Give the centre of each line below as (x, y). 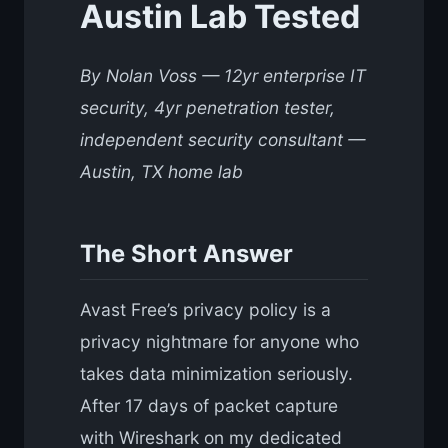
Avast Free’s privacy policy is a (205, 310)
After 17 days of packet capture (209, 406)
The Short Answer (186, 253)
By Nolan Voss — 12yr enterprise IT (223, 76)
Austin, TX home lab (161, 172)
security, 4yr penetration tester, (207, 108)
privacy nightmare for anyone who (219, 342)
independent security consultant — (222, 140)
